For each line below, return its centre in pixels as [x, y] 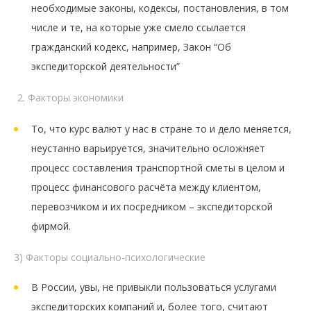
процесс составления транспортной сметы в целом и [158, 167]
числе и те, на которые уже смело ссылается [138, 27]
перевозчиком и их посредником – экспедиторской [152, 206]
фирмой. [51, 226]
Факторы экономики [76, 97]
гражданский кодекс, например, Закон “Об [131, 47]
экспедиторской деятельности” [106, 66]
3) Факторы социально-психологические [110, 257]
